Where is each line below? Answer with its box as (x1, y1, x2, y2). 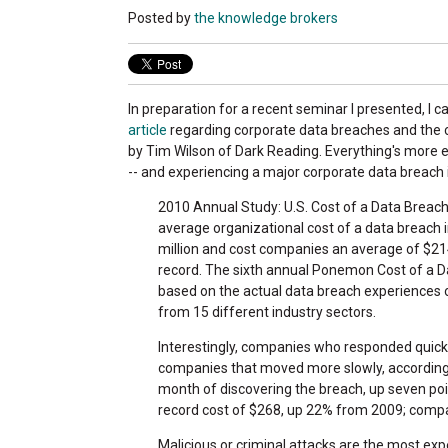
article (128, 121, 167, 138)
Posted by (128, 9, 194, 26)
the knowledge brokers (194, 9, 338, 26)
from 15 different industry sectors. (158, 303, 376, 320)
